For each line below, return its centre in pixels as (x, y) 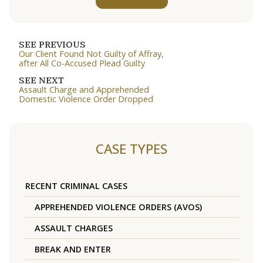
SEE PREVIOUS (52, 45)
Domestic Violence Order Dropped (86, 99)
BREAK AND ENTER (73, 249)
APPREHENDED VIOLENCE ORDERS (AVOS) (118, 207)
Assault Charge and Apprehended (84, 90)
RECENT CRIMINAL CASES (76, 186)
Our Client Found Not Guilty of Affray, (91, 54)
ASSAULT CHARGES (74, 228)
